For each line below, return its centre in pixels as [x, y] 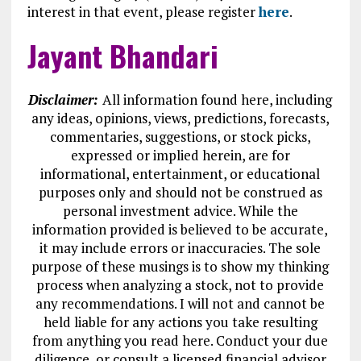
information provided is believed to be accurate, [180, 229]
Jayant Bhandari [122, 55]
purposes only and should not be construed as [180, 192]
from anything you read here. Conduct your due [180, 340]
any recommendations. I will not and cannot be [180, 303]
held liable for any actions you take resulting [180, 322]
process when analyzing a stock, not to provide [180, 285]
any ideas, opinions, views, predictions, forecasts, [180, 118]
